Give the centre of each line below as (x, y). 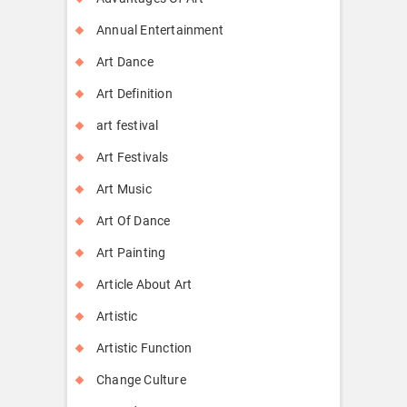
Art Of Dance (134, 220)
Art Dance (125, 61)
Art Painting (131, 252)
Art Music (124, 189)
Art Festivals (133, 157)
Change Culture (141, 379)
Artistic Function (144, 347)
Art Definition (134, 93)
